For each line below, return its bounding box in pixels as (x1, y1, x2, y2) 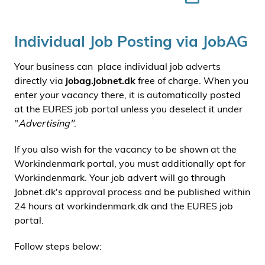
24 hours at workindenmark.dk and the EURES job (14, 200, 233, 212)
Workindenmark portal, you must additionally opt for (14, 157, 245, 169)
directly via (14, 75, 66, 86)
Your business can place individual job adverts (14, 60, 221, 72)
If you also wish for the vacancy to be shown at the (14, 143, 237, 155)
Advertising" (18, 117, 74, 129)
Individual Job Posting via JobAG (14, 31, 248, 50)
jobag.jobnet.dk (66, 75, 138, 86)
